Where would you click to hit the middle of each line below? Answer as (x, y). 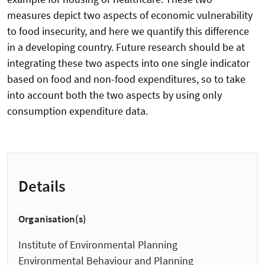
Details (42, 185)
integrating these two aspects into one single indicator (128, 63)
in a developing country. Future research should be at (126, 47)
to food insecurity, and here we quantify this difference (128, 31)
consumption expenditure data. (77, 111)
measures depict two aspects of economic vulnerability (130, 15)
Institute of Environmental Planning (98, 245)
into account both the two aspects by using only (114, 95)
